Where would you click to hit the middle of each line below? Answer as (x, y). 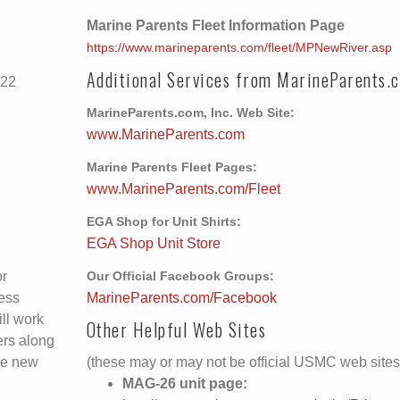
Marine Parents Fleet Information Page (215, 25)
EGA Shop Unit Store (153, 243)
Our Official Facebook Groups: (180, 276)
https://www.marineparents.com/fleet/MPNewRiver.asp (239, 48)
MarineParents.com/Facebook (181, 298)
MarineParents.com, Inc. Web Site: (190, 113)
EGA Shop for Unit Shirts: (163, 222)
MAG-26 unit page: (184, 383)
